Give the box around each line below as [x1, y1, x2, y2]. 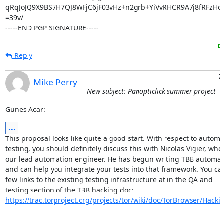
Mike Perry [33, 76, 77, 88]
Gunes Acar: [5, 105, 45, 114]
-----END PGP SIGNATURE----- [5, 23, 99, 32]
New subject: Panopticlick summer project [86, 86, 216, 96]
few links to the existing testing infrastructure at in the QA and [5, 175, 213, 184]
